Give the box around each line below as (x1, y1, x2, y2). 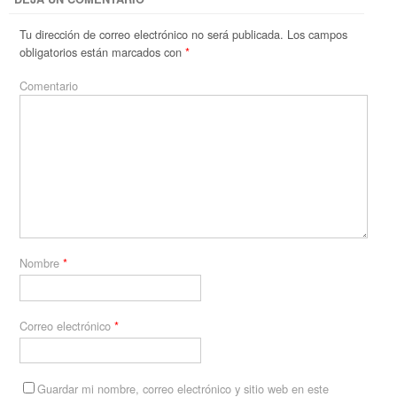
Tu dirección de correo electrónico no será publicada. (19, 25, 284, 43)
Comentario (19, 76, 79, 94)
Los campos (284, 25, 348, 43)
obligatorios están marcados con (19, 43, 186, 60)
